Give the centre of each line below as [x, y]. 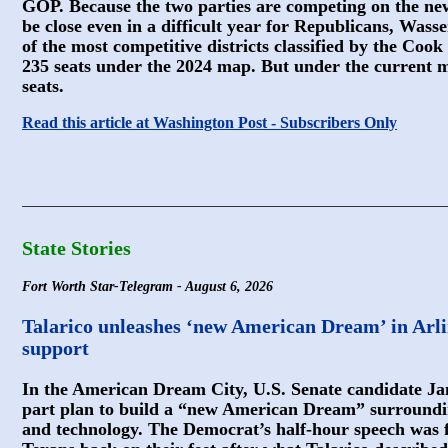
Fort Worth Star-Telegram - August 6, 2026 [147, 286]
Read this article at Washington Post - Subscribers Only [209, 122]
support [55, 348]
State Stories [76, 248]
